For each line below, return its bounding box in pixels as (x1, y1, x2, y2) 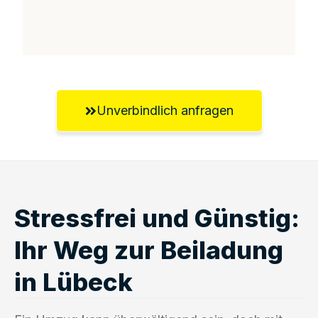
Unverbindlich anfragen (96, 102, 234, 118)
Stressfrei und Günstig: (14, 202, 300, 233)
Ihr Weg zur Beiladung (14, 234, 283, 265)
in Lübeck (14, 266, 133, 297)
